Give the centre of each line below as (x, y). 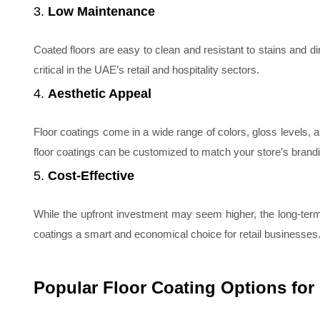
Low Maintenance (101, 11)
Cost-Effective (91, 176)
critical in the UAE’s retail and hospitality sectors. (146, 70)
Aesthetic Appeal (100, 94)
